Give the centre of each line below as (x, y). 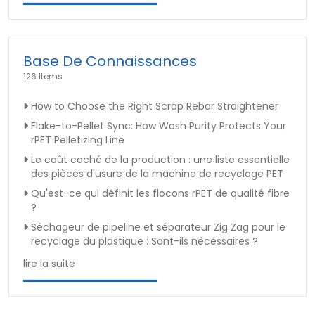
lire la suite (49, 263)
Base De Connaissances (110, 61)
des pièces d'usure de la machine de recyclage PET (157, 173)
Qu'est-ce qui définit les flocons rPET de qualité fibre (160, 193)
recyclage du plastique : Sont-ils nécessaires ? (144, 241)
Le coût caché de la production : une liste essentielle (160, 159)
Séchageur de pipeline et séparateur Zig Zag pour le (158, 227)
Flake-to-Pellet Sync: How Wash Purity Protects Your (159, 126)
